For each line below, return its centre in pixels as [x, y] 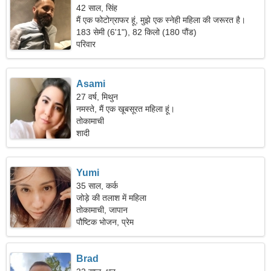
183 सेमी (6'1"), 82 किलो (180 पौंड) [137, 32]
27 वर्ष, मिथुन [97, 97]
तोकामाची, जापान [102, 210]
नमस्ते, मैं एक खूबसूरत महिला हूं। [126, 109]
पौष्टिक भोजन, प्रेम [105, 222]
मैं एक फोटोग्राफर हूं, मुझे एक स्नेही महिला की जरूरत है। [161, 20]
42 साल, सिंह [97, 8]
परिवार [86, 44]
